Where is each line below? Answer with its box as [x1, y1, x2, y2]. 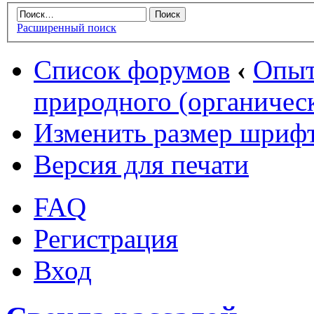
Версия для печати [34, 149, 249, 180]
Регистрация [34, 224, 178, 254]
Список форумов [34, 55, 230, 86]
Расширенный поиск [17, 22, 116, 34]
